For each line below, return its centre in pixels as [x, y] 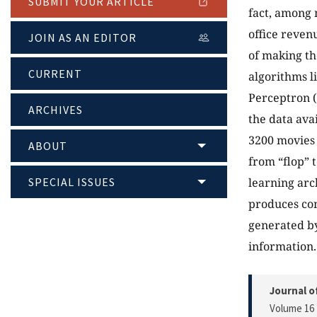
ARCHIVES [56, 110]
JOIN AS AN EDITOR [82, 38]
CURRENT [55, 74]
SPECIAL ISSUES [72, 182]
